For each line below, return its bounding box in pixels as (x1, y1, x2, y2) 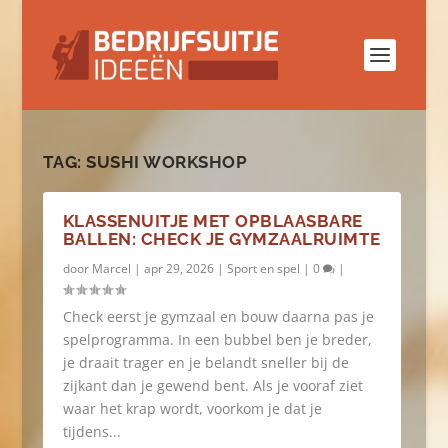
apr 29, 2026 (143, 260, 214, 277)
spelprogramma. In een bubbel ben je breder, (62, 330, 372, 349)
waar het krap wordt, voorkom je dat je (62, 399, 322, 418)
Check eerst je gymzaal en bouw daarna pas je (62, 307, 374, 326)
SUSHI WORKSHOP (86, 152, 248, 172)
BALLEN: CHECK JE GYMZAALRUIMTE (62, 229, 381, 249)
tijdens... (62, 422, 121, 441)
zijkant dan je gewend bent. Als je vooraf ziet (62, 376, 363, 395)
